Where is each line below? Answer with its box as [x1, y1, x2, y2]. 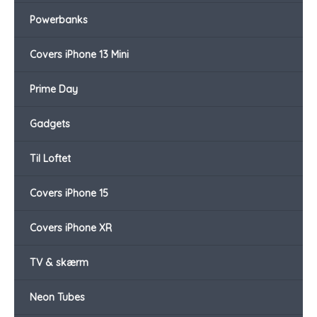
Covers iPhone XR [30, 221, 112, 235]
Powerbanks [30, 13, 88, 27]
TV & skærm [30, 256, 88, 270]
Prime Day [30, 83, 78, 96]
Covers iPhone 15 [30, 187, 108, 200]
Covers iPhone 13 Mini [30, 48, 129, 62]
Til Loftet [30, 152, 71, 166]
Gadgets [30, 117, 70, 131]
